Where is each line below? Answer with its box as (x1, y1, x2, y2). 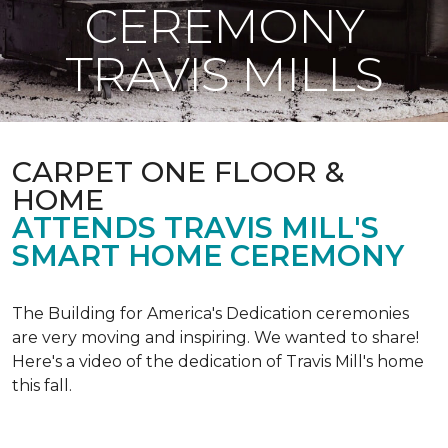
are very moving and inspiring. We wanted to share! (12, 328, 419, 347)
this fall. (12, 376, 72, 395)
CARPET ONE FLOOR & (12, 154, 345, 189)
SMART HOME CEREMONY (12, 238, 404, 273)
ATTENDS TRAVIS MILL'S (12, 210, 379, 245)
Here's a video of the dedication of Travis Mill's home (12, 352, 424, 371)
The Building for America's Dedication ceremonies (12, 304, 409, 323)
